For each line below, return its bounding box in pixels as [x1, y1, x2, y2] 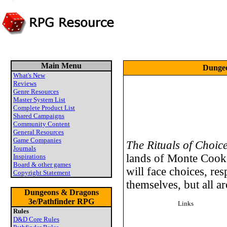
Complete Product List [13, 104, 75, 111]
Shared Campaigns [13, 112, 64, 120]
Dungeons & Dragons [24, 188, 99, 197]
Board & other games [13, 161, 71, 168]
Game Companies [13, 136, 61, 144]
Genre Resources [13, 88, 59, 95]
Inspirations [13, 153, 46, 160]
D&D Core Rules [13, 215, 59, 223]
